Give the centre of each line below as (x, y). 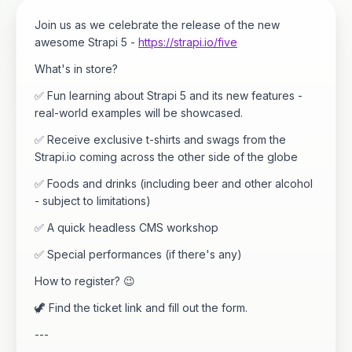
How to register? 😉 (85, 280)
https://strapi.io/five (188, 42)
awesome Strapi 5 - (86, 42)
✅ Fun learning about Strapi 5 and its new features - (169, 95)
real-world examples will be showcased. (139, 112)
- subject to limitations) (93, 200)
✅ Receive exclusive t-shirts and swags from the (160, 139)
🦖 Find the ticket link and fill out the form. (141, 307)
